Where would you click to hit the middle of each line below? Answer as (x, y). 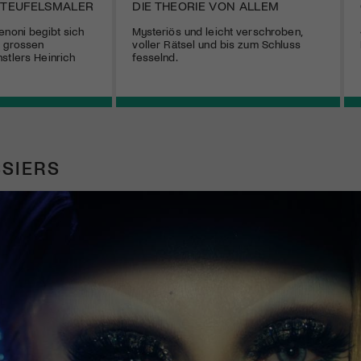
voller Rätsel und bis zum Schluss (216, 44)
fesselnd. (155, 57)
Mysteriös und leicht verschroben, (217, 31)
